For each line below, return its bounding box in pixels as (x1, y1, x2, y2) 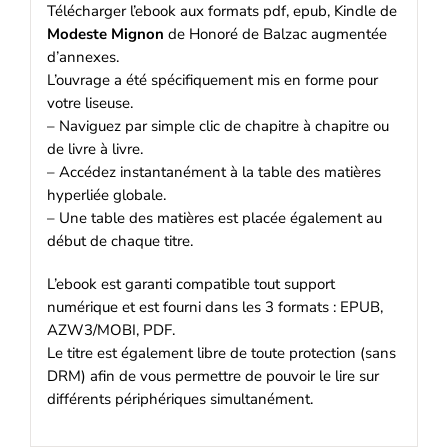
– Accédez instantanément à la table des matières (46, 161, 381, 182)
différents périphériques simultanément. (46, 388, 313, 409)
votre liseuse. (46, 92, 133, 113)
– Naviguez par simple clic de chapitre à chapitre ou (46, 115, 389, 136)
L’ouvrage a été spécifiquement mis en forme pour (46, 69, 378, 90)
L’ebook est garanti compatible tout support (46, 273, 335, 294)
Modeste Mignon (46, 23, 164, 44)
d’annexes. (46, 46, 119, 67)
